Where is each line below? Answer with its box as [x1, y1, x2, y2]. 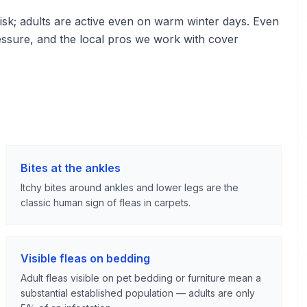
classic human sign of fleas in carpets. [21, 197, 191, 208]
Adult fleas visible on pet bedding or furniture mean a [21, 272, 262, 284]
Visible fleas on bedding [21, 251, 151, 265]
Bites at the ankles [21, 161, 121, 175]
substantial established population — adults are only [21, 287, 256, 299]
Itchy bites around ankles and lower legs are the [21, 182, 239, 193]
